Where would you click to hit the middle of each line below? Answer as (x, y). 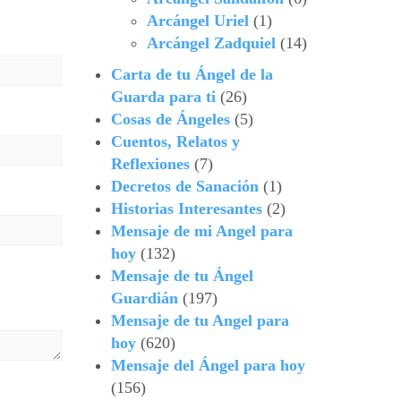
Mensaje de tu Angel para (200, 321)
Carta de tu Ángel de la (192, 75)
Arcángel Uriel (197, 21)
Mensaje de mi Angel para (201, 231)
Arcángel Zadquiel (211, 43)
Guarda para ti (163, 97)
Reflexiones (150, 164)
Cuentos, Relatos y (175, 142)
